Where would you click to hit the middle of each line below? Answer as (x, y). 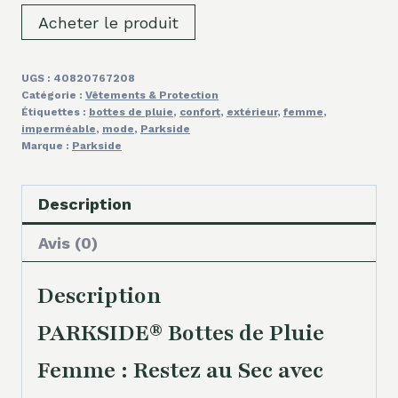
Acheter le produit (108, 22)
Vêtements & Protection (152, 95)
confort (200, 111)
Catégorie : (53, 95)
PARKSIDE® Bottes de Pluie (181, 333)
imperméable (59, 128)
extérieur (252, 111)
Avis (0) (68, 243)
